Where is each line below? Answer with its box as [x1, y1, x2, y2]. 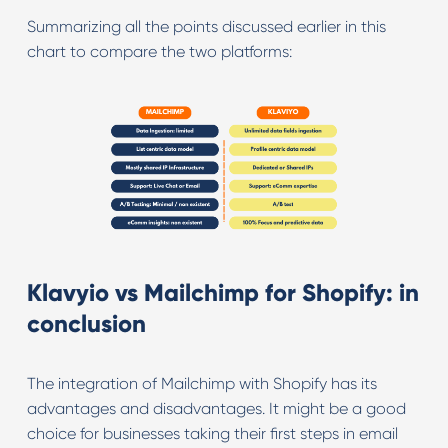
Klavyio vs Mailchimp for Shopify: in [26, 277, 419, 307]
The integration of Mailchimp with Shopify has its [26, 373, 377, 393]
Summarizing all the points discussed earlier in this [26, 16, 386, 36]
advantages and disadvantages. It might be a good [26, 398, 406, 418]
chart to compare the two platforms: [26, 41, 292, 61]
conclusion [26, 308, 146, 338]
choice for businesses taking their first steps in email [26, 423, 398, 443]
